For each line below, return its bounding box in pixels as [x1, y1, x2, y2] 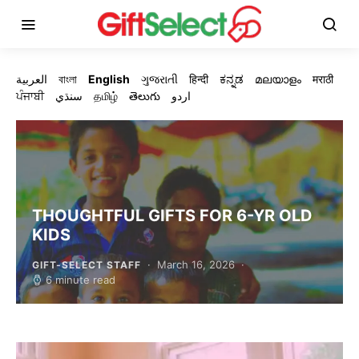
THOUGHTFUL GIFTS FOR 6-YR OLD [32, 206, 313, 225]
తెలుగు [129, 89, 160, 103]
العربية [16, 72, 47, 86]
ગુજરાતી [141, 72, 178, 86]
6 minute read [46, 273, 115, 286]
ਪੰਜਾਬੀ [16, 89, 44, 103]
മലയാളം [255, 72, 301, 86]
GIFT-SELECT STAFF [32, 258, 141, 271]
